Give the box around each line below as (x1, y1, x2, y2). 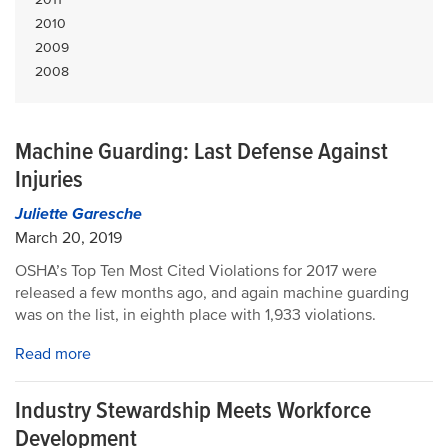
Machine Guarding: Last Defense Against (15, 137, 388, 166)
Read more (15, 344, 91, 364)
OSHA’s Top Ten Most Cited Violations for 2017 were (15, 261, 377, 281)
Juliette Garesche (15, 204, 142, 224)
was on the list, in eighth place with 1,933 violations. (15, 305, 376, 325)
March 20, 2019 (15, 228, 122, 248)
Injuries (15, 165, 83, 194)
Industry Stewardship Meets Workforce (15, 396, 371, 425)
